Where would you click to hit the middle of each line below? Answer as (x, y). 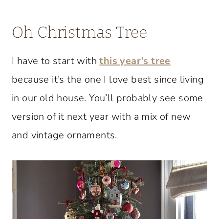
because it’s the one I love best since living (108, 79)
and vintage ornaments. (65, 135)
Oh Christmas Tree (80, 32)
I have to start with (56, 61)
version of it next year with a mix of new (101, 117)
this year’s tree (135, 61)
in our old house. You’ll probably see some (108, 98)
